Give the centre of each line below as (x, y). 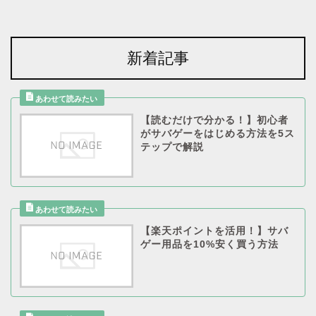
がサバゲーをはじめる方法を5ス (217, 134)
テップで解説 (172, 147)
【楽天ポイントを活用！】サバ (214, 231)
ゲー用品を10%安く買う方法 (209, 244)
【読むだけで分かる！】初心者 (214, 120)
